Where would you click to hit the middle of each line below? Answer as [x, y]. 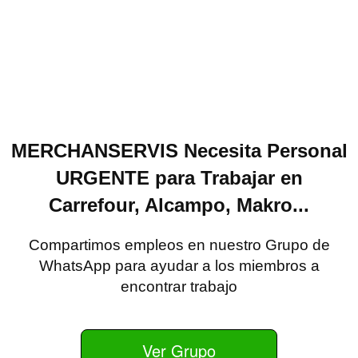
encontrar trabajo [179, 286]
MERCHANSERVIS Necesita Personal [179, 151]
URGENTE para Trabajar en [179, 178]
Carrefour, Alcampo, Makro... [179, 205]
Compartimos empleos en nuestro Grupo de [179, 245]
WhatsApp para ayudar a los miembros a [179, 266]
